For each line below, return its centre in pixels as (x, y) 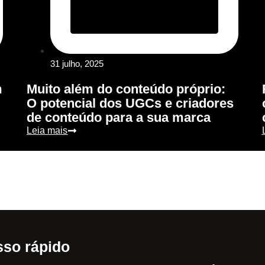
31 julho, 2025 (77, 64)
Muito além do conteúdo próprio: (126, 89)
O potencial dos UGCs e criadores (130, 104)
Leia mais (47, 131)
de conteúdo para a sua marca (119, 118)
